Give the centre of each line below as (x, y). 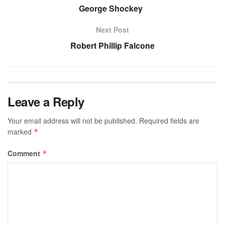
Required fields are (169, 120)
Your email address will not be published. (72, 120)
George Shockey (113, 8)
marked (21, 131)
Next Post (113, 29)
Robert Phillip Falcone (113, 45)
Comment (25, 153)
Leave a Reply (46, 101)
